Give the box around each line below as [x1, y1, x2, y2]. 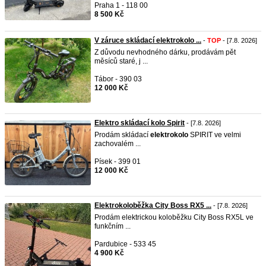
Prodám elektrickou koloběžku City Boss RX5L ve [94, 213, 254, 221]
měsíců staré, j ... [94, 57, 148, 65]
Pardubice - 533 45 [94, 240, 156, 248]
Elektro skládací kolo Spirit [94, 119, 185, 127]
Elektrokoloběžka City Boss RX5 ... [94, 201, 211, 210]
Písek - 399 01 [94, 157, 141, 166]
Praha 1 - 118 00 [94, 1, 148, 9]
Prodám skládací [94, 131, 150, 139]
